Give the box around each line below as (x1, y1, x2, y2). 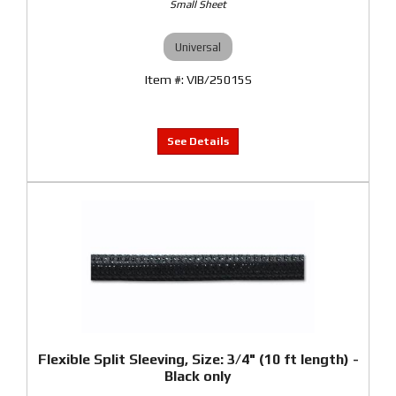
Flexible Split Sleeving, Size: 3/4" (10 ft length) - (37, 351, 359, 368)
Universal (175, 40, 221, 54)
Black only (164, 368, 232, 385)
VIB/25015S (186, 72, 252, 87)
